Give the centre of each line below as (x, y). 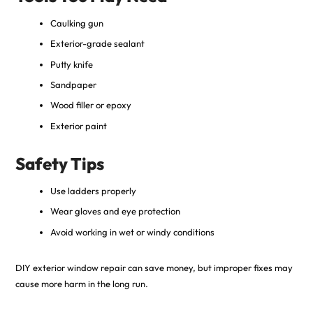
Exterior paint (78, 125)
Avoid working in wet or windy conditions (132, 232)
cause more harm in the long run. (81, 283)
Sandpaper (73, 85)
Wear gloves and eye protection (115, 211)
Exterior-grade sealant (97, 44)
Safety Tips (59, 163)
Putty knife (71, 64)
